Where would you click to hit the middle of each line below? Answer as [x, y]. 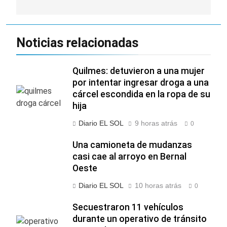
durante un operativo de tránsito [140, 219]
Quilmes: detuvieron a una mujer [139, 71]
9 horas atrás [156, 123]
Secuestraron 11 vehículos [128, 207]
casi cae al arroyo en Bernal [129, 156]
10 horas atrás [158, 185]
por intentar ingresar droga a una [141, 82]
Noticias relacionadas [77, 43]
